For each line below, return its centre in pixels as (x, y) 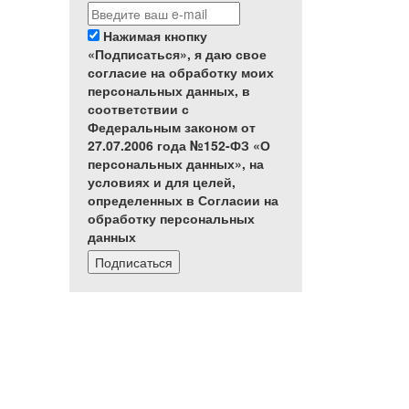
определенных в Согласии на (183, 200)
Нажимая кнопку (155, 36)
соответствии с (138, 109)
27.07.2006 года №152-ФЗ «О (179, 145)
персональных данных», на (176, 163)
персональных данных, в (169, 90)
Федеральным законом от (172, 127)
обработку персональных (171, 218)
